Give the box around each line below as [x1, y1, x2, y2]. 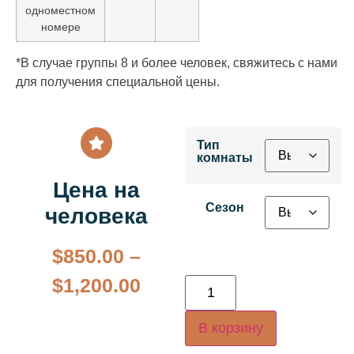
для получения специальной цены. [16, 75, 220, 89]
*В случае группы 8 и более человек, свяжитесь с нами [16, 56, 337, 70]
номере [40, 21, 81, 34]
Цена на [53, 177, 140, 202]
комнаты [197, 150, 253, 164]
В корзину [198, 320, 263, 337]
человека [45, 203, 148, 228]
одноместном [25, 4, 96, 17]
